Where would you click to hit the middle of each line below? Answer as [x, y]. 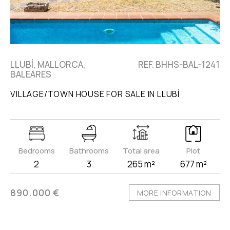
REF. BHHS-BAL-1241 [179, 65]
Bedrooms [36, 151]
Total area [141, 151]
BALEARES [31, 74]
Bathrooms [89, 151]
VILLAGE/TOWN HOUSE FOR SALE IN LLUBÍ [95, 94]
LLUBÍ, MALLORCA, [48, 65]
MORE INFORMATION [174, 193]
